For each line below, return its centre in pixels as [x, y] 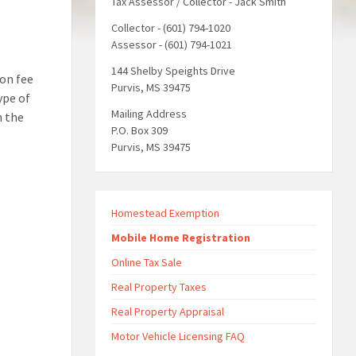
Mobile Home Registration [180, 238]
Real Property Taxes [159, 287]
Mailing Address [149, 114]
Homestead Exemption [165, 213]
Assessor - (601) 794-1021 [171, 44]
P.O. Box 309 [139, 130]
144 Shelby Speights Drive [173, 71]
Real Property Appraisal [167, 311]
